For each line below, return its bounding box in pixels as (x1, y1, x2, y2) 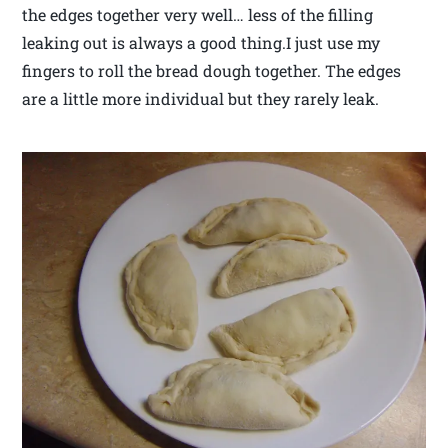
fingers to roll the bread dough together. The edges (22, 59, 402, 81)
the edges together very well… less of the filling (22, 3, 374, 25)
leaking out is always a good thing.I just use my (22, 31, 381, 53)
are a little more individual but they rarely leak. (22, 87, 380, 109)
